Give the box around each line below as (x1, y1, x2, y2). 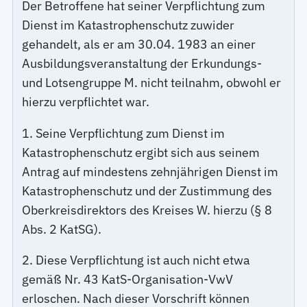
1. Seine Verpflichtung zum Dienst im (22, 125, 225, 141)
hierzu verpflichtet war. (22, 93, 150, 110)
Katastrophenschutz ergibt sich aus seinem (22, 144, 260, 160)
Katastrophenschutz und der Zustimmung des (22, 182, 273, 199)
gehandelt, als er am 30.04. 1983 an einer (22, 36, 256, 52)
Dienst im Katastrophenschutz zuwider (22, 16, 235, 33)
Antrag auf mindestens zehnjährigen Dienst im (22, 163, 279, 180)
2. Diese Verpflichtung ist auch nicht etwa (22, 252, 251, 269)
